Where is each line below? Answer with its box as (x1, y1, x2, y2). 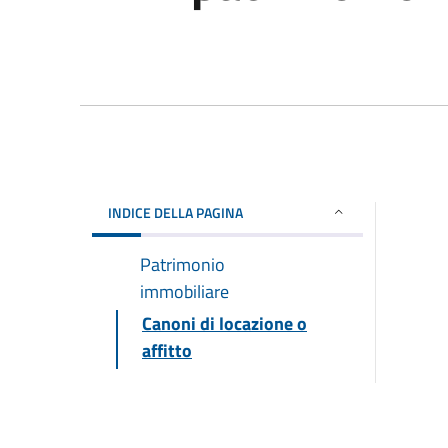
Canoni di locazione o (142, 309, 307, 337)
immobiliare (140, 277, 229, 305)
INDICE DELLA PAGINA (108, 201, 243, 223)
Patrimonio (140, 250, 225, 278)
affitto (142, 336, 192, 364)
